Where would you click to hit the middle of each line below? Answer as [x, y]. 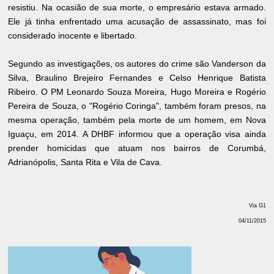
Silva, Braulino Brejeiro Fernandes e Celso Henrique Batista [137, 77]
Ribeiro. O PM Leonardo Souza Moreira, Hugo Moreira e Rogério [137, 91]
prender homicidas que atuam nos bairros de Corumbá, [137, 148]
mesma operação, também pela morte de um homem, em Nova [137, 120]
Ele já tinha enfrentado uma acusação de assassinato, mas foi [137, 21]
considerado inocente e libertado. [73, 35]
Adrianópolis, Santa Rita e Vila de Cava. [85, 162]
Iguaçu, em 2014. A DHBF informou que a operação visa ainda [137, 134]
